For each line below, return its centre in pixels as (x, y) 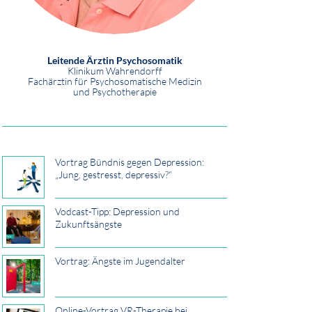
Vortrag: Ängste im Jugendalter (120, 261)
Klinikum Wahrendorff (115, 71)
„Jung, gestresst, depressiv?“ (114, 175)
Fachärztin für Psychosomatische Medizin (115, 81)
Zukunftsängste (89, 224)
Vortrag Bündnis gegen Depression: (130, 162)
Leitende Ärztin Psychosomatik (115, 61)
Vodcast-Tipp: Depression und (118, 212)
